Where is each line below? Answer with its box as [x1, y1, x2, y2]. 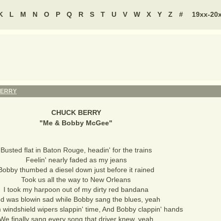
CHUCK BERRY [51, 109, 101, 116]
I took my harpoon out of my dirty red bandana [3, 185, 148, 193]
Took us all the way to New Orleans [21, 176, 131, 184]
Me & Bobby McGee [43, 119, 109, 127]
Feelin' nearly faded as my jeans [25, 156, 127, 164]
